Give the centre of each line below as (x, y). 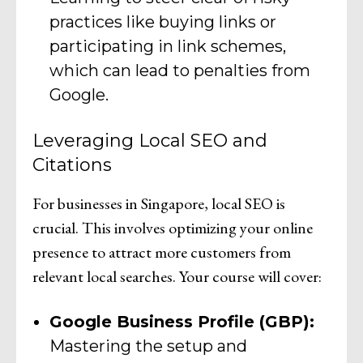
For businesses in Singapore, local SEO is (159, 204)
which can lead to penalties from (180, 71)
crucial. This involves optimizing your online (173, 228)
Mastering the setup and (148, 346)
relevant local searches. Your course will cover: (177, 277)
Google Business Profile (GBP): (182, 322)
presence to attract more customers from (162, 252)
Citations (72, 165)
